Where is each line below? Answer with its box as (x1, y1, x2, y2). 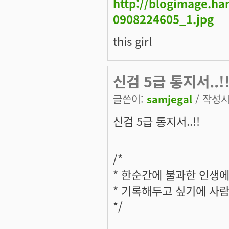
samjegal (147, 91, 192, 107)
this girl (113, 33, 152, 50)
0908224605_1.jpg (113, 11, 214, 28)
